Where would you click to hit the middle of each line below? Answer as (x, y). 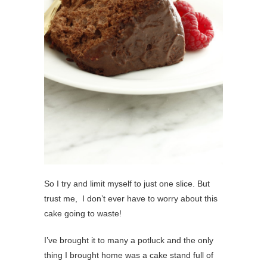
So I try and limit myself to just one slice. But (127, 183)
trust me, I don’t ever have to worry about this (131, 198)
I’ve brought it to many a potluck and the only (129, 240)
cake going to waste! (83, 213)
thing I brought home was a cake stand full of (129, 255)
